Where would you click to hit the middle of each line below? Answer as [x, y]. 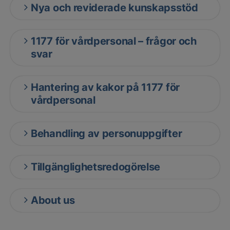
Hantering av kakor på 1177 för [105, 87]
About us [53, 200]
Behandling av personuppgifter [107, 133]
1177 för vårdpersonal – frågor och [114, 41]
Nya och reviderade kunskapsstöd [114, 8]
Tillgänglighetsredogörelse [96, 167]
